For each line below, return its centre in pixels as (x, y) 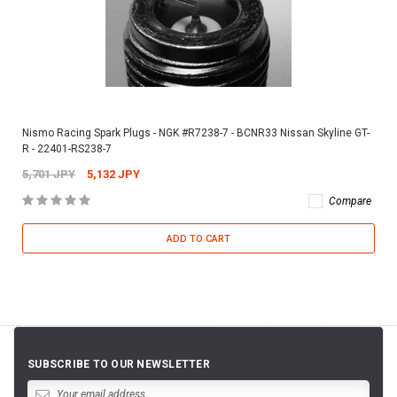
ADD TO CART (198, 238)
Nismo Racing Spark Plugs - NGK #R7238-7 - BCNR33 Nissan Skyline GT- (196, 132)
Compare (350, 201)
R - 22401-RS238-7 (67, 148)
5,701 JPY (49, 174)
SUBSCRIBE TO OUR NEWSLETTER (119, 364)
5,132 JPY (113, 174)
